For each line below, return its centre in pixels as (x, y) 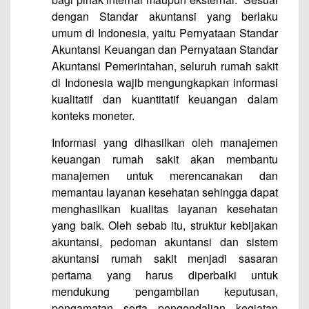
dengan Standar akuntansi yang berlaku (165, 16)
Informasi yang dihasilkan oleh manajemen (165, 142)
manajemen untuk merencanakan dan (165, 176)
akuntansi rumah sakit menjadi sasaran (165, 258)
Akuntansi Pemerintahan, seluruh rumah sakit (165, 66)
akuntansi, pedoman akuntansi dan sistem (165, 242)
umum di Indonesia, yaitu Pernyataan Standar (165, 33)
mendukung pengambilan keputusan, (165, 291)
